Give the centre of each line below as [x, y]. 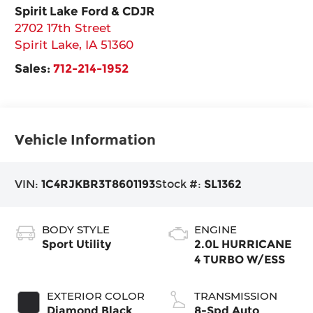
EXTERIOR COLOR [96, 296]
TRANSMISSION [236, 296]
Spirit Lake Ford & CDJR [85, 10]
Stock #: [180, 184]
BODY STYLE [76, 229]
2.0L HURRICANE [243, 244]
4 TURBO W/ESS [240, 259]
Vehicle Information [86, 139]
